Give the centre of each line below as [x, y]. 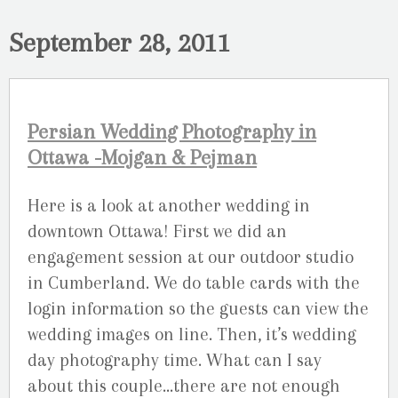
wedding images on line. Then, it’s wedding [192, 334]
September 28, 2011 [120, 42]
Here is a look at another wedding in [169, 205]
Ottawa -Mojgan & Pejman [142, 157]
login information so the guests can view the [198, 308]
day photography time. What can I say [175, 360]
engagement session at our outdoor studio [191, 257]
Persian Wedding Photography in [172, 131]
